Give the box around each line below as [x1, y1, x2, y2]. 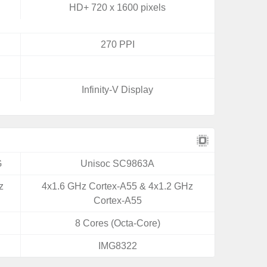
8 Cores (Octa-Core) [74, 218, 160, 228]
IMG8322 [98, 241, 137, 251]
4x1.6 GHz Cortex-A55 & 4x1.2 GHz [42, 181, 194, 191]
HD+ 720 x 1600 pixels [69, 2, 166, 13]
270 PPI [100, 39, 135, 49]
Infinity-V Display [82, 85, 154, 95]
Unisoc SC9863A [80, 159, 155, 169]
